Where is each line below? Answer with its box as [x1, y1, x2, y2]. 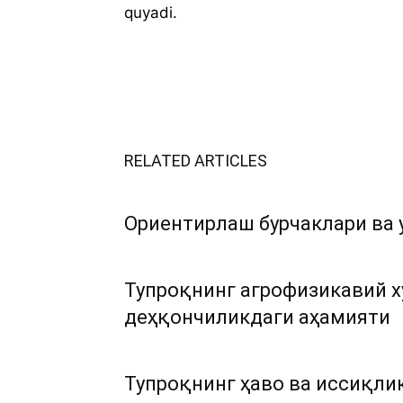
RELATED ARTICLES [124, 151, 267, 170]
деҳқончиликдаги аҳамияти [124, 306, 390, 328]
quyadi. [124, 4, 177, 22]
